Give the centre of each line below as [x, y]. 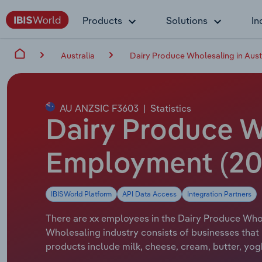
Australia [78, 55]
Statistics [171, 108]
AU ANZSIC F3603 [98, 108]
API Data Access [149, 194]
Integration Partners [219, 194]
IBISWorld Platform [81, 194]
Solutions [187, 20]
